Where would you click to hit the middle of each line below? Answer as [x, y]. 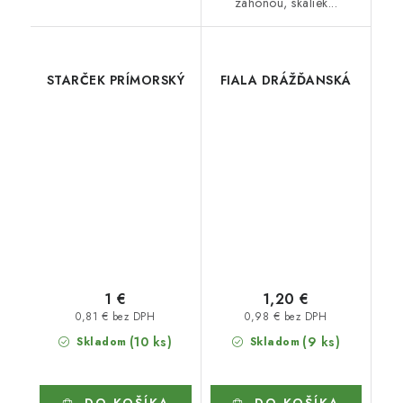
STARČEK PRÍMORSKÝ [115, 80]
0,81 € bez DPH [116, 317]
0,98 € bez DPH [286, 317]
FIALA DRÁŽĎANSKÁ [286, 80]
